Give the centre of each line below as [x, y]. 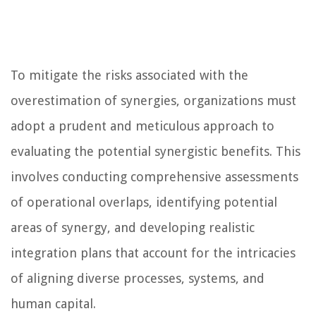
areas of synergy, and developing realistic [133, 228]
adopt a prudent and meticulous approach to [142, 126]
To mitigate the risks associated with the [129, 75]
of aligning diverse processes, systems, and [138, 279]
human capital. [53, 304]
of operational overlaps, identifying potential [144, 202]
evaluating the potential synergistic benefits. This [156, 152]
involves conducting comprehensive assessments [154, 177]
